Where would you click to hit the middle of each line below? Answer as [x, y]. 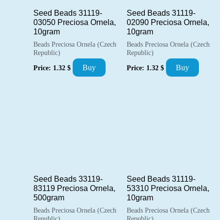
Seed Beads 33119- [68, 179]
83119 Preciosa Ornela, [74, 188]
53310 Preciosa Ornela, [168, 188]
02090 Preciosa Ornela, [168, 23]
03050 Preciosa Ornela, [75, 23]
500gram [49, 197]
